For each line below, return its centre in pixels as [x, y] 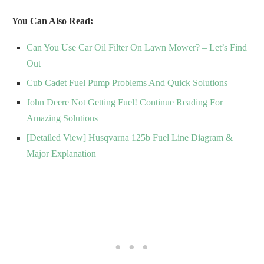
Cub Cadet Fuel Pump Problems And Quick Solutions [127, 83]
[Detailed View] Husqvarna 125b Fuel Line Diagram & [130, 138]
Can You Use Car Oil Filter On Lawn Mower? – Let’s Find [137, 48]
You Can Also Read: [52, 21]
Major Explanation [61, 154]
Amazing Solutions [62, 118]
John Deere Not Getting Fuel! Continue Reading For [125, 103]
